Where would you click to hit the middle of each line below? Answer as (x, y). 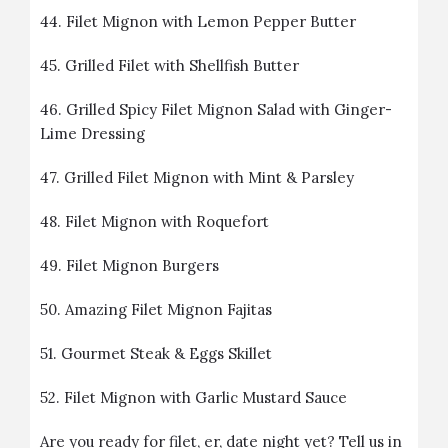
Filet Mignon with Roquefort (167, 221)
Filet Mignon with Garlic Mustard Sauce (205, 397)
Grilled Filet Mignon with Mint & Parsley (209, 177)
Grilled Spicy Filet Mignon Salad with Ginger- (229, 109)
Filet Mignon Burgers (142, 265)
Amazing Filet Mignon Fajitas (168, 309)
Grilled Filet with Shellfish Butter (182, 65)
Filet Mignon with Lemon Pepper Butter (211, 21)
